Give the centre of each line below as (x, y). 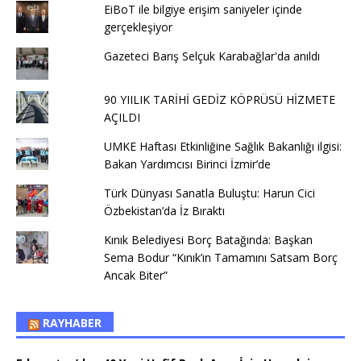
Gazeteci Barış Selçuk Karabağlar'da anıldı (212, 56)
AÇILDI (122, 118)
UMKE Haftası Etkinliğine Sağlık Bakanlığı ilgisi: (222, 147)
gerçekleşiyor (138, 27)
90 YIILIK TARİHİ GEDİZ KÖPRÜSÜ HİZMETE (219, 100)
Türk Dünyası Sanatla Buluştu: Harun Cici (209, 193)
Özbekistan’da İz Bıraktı (164, 211)
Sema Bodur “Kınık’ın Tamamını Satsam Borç (220, 258)
